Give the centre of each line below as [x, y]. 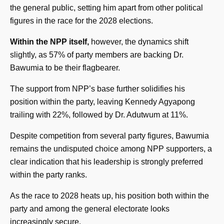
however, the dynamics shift [140, 41]
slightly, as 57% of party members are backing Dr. [97, 54]
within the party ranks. [48, 174]
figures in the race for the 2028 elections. [81, 20]
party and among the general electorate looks [90, 208]
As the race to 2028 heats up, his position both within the [109, 195]
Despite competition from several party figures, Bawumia [109, 135]
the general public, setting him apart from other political [106, 7]
